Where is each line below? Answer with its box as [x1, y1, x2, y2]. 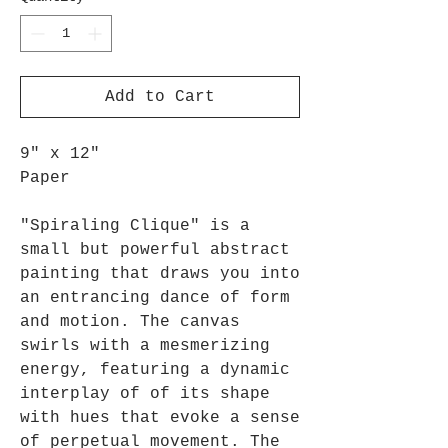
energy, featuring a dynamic [20, 361, 290, 379]
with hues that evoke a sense [20, 409, 300, 427]
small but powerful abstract [20, 241, 290, 259]
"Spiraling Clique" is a [20, 217, 250, 235]
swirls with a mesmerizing [20, 337, 270, 355]
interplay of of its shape [20, 385, 270, 403]
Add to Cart [105, 88, 215, 106]
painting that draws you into [20, 265, 300, 283]
